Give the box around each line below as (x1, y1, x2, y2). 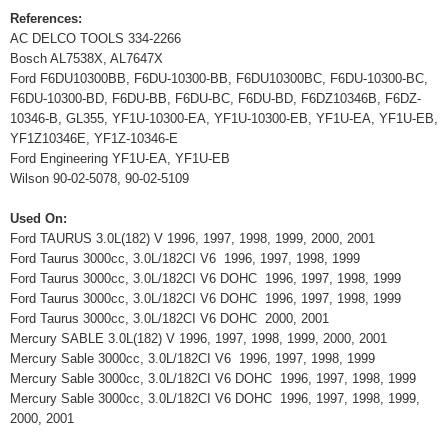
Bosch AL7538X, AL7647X (10, 51, 163, 66)
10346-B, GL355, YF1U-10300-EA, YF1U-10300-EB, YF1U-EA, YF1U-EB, (10, 111, 438, 126)
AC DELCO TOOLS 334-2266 (10, 31, 181, 46)
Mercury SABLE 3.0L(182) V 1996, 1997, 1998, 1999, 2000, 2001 (10, 331, 395, 346)
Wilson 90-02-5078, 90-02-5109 (10, 171, 189, 186)
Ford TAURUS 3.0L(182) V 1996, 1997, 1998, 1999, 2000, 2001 (10, 231, 383, 246)
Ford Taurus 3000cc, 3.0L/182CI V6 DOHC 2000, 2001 (10, 311, 337, 326)
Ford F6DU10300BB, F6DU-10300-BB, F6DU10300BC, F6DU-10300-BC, (10, 71, 428, 86)
